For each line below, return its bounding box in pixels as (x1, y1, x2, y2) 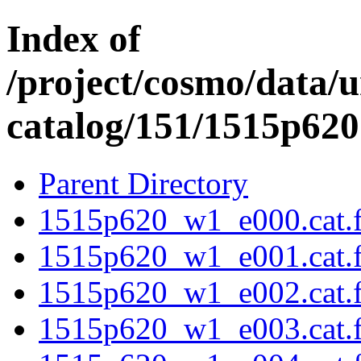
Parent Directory (39, 165, 248, 201)
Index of (6, 18, 141, 60)
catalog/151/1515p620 (6, 105, 359, 147)
